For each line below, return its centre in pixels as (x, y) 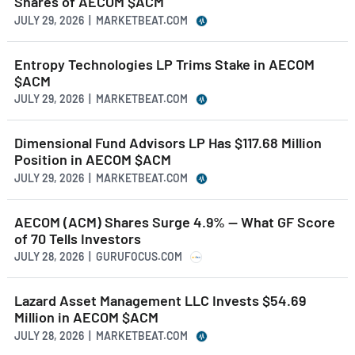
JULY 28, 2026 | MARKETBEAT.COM (101, 335)
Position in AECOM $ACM (93, 160)
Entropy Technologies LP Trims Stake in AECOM (164, 64)
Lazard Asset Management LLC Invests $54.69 (160, 301)
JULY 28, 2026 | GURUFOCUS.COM (98, 257)
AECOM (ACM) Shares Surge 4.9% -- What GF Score (175, 221)
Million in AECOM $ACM (86, 317)
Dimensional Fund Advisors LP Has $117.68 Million (168, 143)
